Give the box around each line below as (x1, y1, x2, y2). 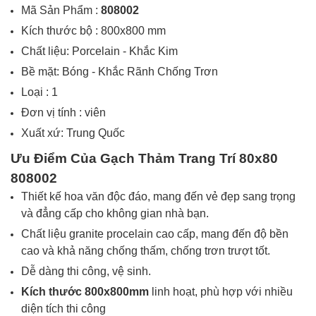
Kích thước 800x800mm (21, 286, 152, 298)
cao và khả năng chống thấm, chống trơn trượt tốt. (21, 245, 270, 257)
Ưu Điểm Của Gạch (11, 151, 138, 166)
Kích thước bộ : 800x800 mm (21, 25, 166, 37)
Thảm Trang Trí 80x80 (138, 151, 278, 166)
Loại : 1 (21, 86, 58, 98)
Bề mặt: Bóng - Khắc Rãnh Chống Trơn (21, 66, 218, 78)
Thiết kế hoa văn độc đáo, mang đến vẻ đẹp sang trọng (21, 190, 296, 202)
